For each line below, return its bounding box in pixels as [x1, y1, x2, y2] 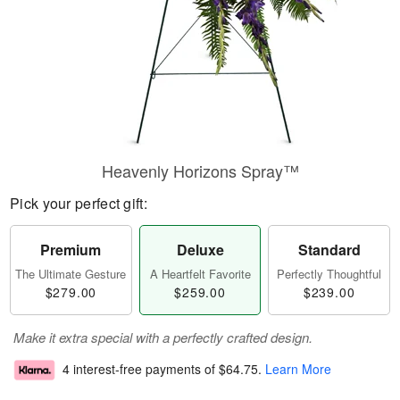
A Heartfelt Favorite [149, 265, 251, 282]
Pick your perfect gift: [10, 193, 147, 213]
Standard [297, 239, 361, 260]
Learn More [265, 360, 331, 379]
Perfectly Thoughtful [277, 265, 382, 282]
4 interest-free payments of [62, 360, 219, 379]
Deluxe [176, 239, 224, 260]
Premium [40, 239, 102, 260]
